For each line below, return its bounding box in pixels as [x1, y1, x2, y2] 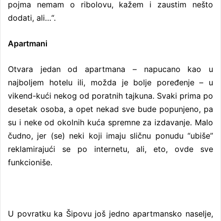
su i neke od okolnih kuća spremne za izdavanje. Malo [8, 117, 213, 127]
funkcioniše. [8, 157, 52, 167]
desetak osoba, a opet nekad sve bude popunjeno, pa [8, 104, 213, 114]
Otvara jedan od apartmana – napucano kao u [8, 64, 213, 74]
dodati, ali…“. [8, 12, 56, 23]
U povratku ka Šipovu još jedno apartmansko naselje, [8, 208, 213, 219]
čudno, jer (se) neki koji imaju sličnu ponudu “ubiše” [8, 130, 213, 141]
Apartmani [8, 38, 47, 48]
